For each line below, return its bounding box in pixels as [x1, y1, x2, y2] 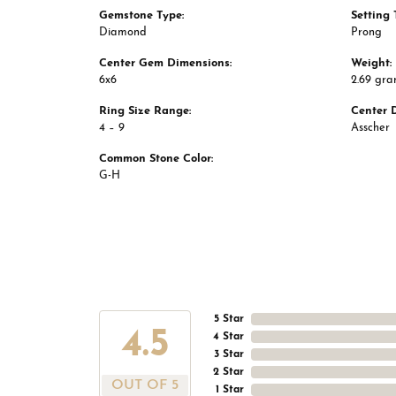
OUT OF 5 [111, 378, 179, 393]
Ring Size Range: [99, 105, 191, 118]
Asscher [351, 122, 390, 134]
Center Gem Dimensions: [99, 57, 232, 70]
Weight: [351, 57, 392, 70]
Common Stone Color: [99, 153, 213, 165]
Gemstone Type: [99, 10, 184, 22]
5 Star [214, 314, 244, 325]
